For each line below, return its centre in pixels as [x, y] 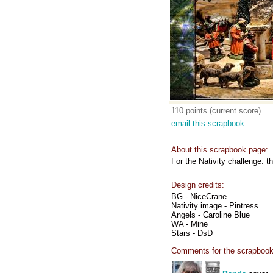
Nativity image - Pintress [215, 206]
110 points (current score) [216, 111]
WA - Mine [190, 224]
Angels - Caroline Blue [211, 215]
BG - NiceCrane [199, 197]
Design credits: [198, 185]
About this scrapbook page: [220, 150]
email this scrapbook [208, 123]
